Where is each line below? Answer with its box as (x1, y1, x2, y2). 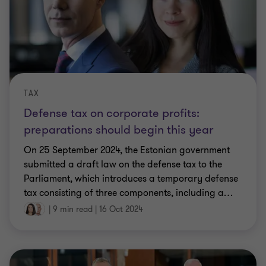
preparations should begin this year (24, 121, 213, 138)
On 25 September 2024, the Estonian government (24, 143, 230, 157)
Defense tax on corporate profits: (24, 104, 199, 121)
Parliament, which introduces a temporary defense (24, 172, 238, 185)
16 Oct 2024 (99, 204, 143, 215)
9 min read (53, 204, 93, 215)
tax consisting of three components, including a (24, 186, 224, 199)
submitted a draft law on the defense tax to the (24, 157, 222, 171)
